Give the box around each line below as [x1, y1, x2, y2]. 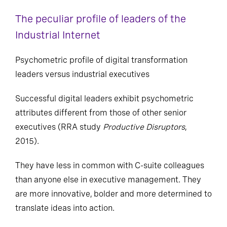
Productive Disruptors [103, 122, 185, 132]
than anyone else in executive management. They [15, 175, 201, 184]
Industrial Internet [15, 29, 103, 41]
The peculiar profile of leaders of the [15, 13, 186, 25]
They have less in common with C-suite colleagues [15, 161, 204, 170]
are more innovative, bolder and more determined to [15, 189, 212, 199]
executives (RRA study [15, 122, 103, 132]
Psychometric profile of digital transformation [15, 55, 187, 65]
